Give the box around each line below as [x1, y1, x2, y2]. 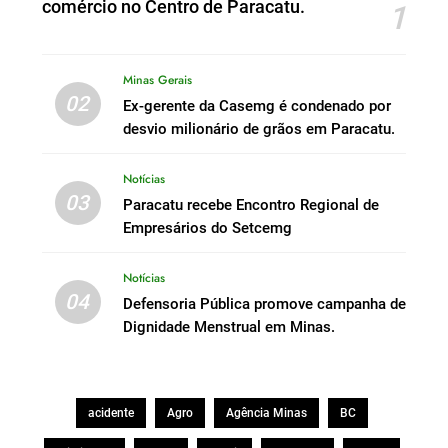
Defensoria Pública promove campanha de [122, 295, 406, 314]
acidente [87, 406, 134, 421]
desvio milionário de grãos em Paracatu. [122, 120, 395, 139]
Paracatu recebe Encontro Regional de [122, 196, 379, 215]
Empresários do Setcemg [122, 219, 292, 238]
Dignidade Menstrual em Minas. [122, 318, 335, 337]
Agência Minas [225, 406, 307, 421]
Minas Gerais [122, 71, 192, 90]
